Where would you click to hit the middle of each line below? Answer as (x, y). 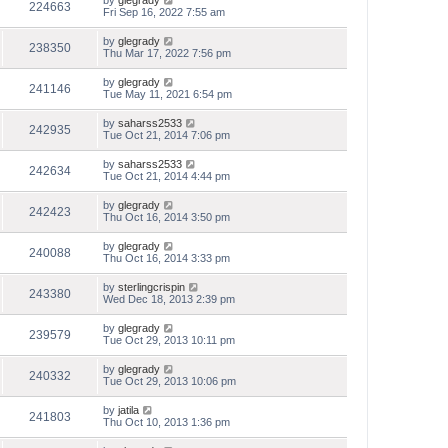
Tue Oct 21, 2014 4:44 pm (166, 176)
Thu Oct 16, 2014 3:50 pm (166, 217)
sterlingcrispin (151, 287)
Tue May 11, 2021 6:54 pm (167, 94)
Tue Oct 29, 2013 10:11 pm (169, 340)
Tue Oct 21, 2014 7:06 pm (166, 135)
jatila (128, 410)
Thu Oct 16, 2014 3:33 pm (166, 258)
